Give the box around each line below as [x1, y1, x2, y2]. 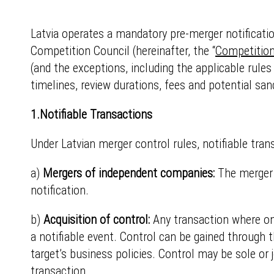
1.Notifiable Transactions [31, 107, 152, 122]
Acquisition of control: [43, 212, 150, 227]
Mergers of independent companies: [40, 166, 215, 180]
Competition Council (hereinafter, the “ [31, 43, 215, 58]
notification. [31, 183, 89, 198]
